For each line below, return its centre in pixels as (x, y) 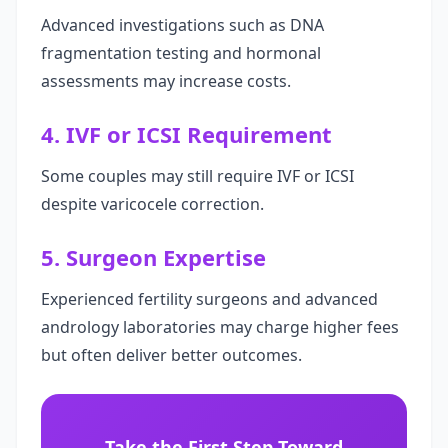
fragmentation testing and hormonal (181, 53)
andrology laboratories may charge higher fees (220, 327)
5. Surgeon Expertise (153, 257)
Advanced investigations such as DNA (182, 25)
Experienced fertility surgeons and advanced (209, 299)
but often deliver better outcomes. (171, 355)
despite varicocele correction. (152, 204)
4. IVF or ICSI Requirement (186, 134)
